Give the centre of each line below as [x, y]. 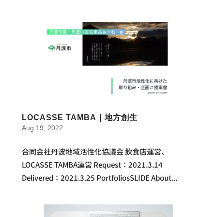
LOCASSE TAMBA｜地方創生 [79, 118]
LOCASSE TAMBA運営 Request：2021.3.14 [96, 165]
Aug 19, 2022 [42, 128]
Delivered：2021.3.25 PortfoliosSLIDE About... [99, 178]
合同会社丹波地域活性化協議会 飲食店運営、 [95, 152]
